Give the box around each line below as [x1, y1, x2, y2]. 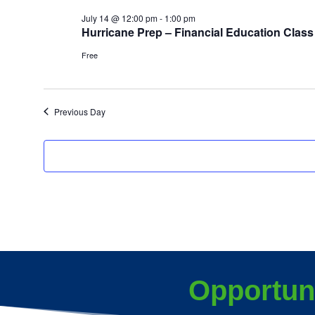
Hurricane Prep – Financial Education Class [81, 23, 314, 40]
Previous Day [53, 105, 105, 117]
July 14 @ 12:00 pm [81, 11, 157, 24]
